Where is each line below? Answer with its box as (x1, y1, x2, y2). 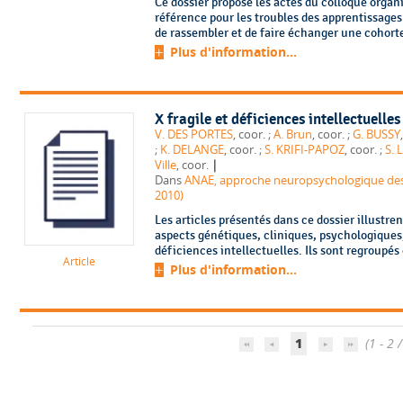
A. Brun (273, 126, 312, 142)
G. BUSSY (352, 126, 400, 142)
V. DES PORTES (154, 126, 233, 142)
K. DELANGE (159, 141, 224, 157)
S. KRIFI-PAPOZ (264, 141, 345, 157)
